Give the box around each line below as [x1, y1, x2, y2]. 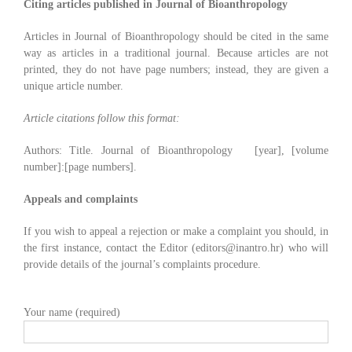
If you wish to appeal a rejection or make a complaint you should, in [23, 225, 329, 238]
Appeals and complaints [23, 193, 137, 206]
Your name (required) [23, 306, 120, 319]
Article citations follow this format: [23, 112, 180, 125]
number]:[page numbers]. [23, 161, 137, 174]
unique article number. [23, 80, 123, 93]
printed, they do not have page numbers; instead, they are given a [23, 64, 329, 76]
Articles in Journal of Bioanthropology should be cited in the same [23, 31, 329, 43]
